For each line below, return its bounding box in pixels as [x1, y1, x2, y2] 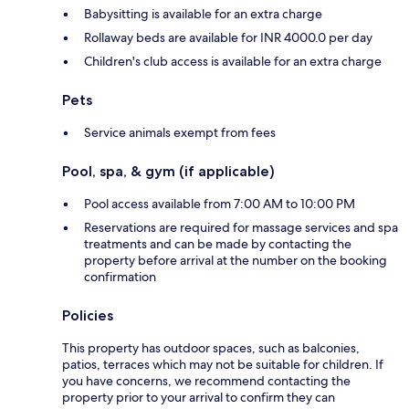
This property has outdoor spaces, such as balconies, [62, 339, 360, 356]
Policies [62, 306, 113, 324]
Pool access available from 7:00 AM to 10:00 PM [84, 194, 355, 212]
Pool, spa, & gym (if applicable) [62, 162, 275, 180]
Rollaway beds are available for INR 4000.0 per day [84, 28, 372, 46]
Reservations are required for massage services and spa [84, 218, 398, 236]
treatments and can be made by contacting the [84, 235, 351, 252]
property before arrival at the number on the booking [84, 251, 387, 268]
